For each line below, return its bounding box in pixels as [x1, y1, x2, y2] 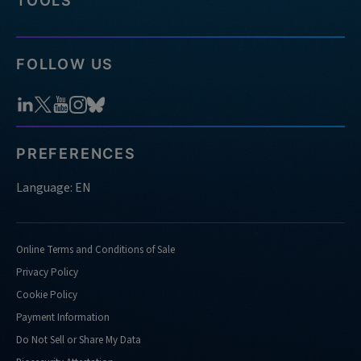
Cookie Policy [16, 287, 77, 302]
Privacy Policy [16, 264, 78, 280]
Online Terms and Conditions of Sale [16, 242, 175, 257]
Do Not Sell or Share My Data [16, 332, 141, 347]
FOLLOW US [16, 55, 114, 73]
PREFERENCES [16, 144, 136, 162]
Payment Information [16, 309, 110, 325]
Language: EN [16, 178, 91, 197]
